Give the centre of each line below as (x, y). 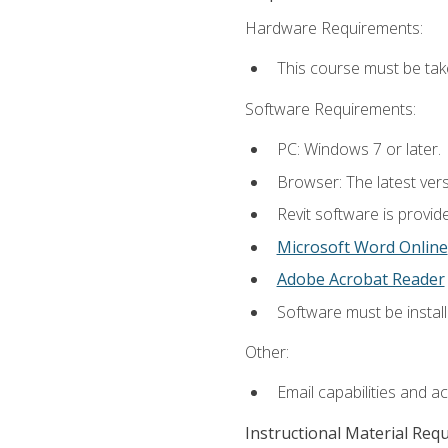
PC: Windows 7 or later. (358, 148)
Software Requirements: (330, 108)
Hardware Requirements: (333, 28)
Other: (266, 352)
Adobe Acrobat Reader (360, 279)
